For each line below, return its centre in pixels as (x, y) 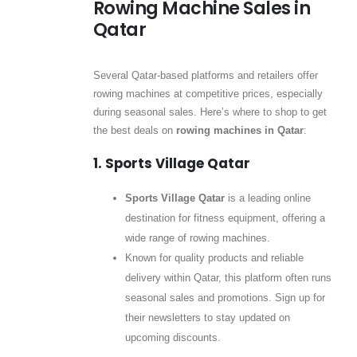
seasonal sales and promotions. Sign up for (225, 297)
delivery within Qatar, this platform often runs (228, 277)
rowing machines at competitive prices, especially (208, 94)
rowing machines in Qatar (239, 131)
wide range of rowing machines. (197, 237)
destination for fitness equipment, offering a (225, 218)
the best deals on (134, 131)
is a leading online (267, 198)
